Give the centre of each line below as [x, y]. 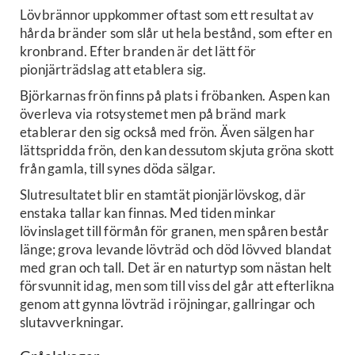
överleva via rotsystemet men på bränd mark [153, 114]
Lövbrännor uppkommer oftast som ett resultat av [167, 15]
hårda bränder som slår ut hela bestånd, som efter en [176, 33]
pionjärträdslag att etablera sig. [113, 69]
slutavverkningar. [72, 322]
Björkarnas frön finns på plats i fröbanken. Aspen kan [175, 95]
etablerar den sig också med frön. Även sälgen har [167, 132]
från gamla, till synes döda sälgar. [118, 168]
